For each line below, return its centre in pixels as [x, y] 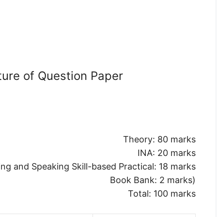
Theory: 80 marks [159, 139]
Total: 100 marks [162, 193]
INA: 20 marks [167, 153]
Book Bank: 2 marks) [153, 180]
